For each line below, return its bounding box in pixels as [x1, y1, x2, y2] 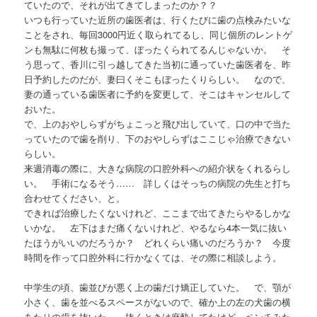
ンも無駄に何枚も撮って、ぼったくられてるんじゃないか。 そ [24, 42, 292, 56]
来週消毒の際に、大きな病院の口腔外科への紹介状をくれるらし [24, 161, 292, 175]
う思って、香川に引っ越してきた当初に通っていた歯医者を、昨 [24, 57, 292, 71]
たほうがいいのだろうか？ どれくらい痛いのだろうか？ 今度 [24, 235, 292, 249]
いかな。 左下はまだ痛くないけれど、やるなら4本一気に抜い [24, 220, 287, 234]
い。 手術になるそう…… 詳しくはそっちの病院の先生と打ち [24, 175, 292, 190]
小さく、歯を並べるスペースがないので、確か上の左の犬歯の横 [24, 294, 292, 309]
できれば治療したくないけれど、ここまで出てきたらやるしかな [24, 205, 292, 219]
